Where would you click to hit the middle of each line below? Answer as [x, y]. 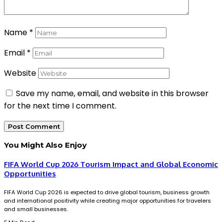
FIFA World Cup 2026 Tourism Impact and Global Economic [111, 165]
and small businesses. [36, 209]
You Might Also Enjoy [45, 145]
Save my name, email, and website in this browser [112, 94]
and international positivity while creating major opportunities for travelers [108, 201]
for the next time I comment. [60, 106]
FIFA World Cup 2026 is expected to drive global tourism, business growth [107, 193]
